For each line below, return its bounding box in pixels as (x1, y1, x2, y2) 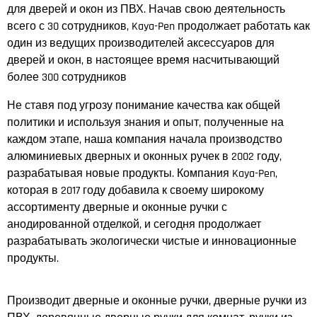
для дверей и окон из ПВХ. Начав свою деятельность (7, 1, 285, 17)
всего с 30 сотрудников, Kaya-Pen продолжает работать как (7, 18, 310, 34)
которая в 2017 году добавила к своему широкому (7, 183, 264, 198)
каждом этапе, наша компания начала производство (7, 132, 282, 147)
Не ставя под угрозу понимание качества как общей (7, 98, 280, 113)
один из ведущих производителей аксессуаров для (7, 35, 275, 51)
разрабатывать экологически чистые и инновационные (7, 234, 296, 249)
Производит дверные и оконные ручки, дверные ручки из (7, 293, 306, 309)
